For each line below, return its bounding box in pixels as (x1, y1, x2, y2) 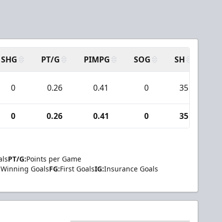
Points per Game (26, 154, 81, 164)
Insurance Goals (104, 164, 158, 173)
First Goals (60, 164, 95, 173)
